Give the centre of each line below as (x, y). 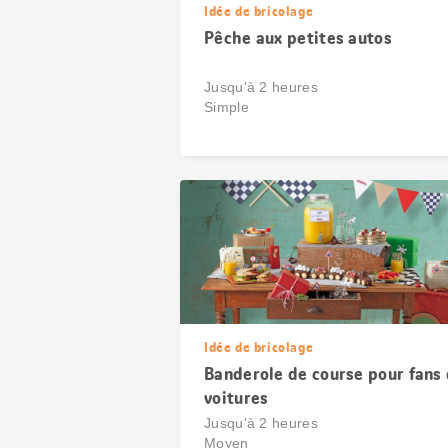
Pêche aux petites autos (298, 38)
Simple (226, 107)
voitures (236, 398)
